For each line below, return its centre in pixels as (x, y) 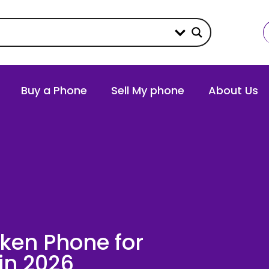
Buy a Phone (54, 90)
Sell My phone (148, 90)
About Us (233, 90)
